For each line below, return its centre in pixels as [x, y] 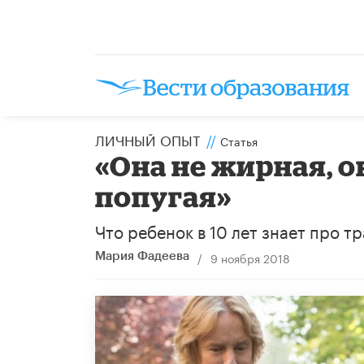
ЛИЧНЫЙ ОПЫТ [148, 139]
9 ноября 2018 [250, 257]
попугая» [164, 196]
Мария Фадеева [142, 256]
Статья [239, 140]
